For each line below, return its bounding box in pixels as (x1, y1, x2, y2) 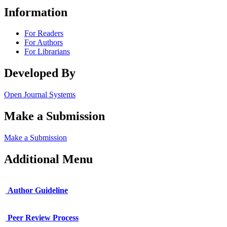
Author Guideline (6, 185, 68, 195)
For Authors (24, 38, 63, 47)
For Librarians (24, 47, 70, 56)
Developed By (4, 66, 75, 80)
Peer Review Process (6, 213, 79, 222)
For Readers (24, 29, 63, 38)
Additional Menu (4, 152, 93, 166)
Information (4, 5, 67, 19)
